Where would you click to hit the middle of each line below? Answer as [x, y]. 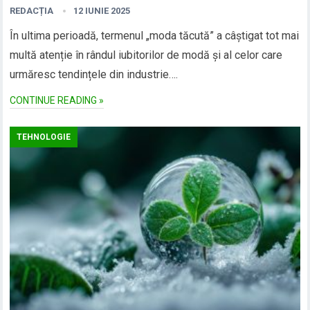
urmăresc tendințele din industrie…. [94, 75]
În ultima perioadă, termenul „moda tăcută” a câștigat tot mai [155, 36]
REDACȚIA [32, 11]
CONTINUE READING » [57, 101]
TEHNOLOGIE [44, 137]
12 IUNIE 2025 [102, 11]
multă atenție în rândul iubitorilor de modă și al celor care [146, 55]
